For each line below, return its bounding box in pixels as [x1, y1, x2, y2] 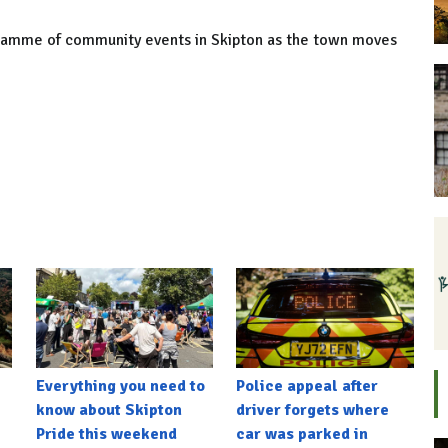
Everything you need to [35, 375, 205, 396]
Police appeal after [236, 375, 379, 396]
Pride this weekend [35, 423, 177, 444]
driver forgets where [236, 399, 390, 420]
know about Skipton [35, 399, 182, 420]
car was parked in [236, 423, 369, 444]
